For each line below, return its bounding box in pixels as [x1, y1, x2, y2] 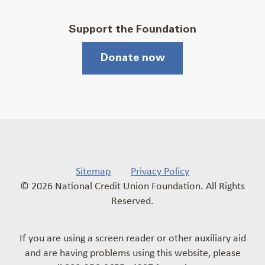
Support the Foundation [69, 24, 196, 35]
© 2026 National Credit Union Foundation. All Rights [20, 178, 245, 192]
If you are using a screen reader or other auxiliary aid [19, 230, 246, 244]
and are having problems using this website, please [24, 244, 241, 259]
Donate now [100, 52, 165, 63]
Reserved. [111, 193, 154, 207]
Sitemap [76, 163, 111, 177]
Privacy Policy [131, 163, 189, 177]
